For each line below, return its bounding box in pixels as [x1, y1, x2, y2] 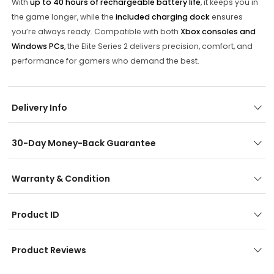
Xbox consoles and [180, 26, 256, 37]
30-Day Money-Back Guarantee [11, 137, 156, 150]
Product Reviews [11, 244, 86, 257]
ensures [209, 12, 243, 23]
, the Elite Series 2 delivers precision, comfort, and [64, 41, 253, 52]
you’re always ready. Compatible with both [11, 26, 180, 37]
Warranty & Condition [11, 172, 110, 185]
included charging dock [115, 12, 210, 23]
